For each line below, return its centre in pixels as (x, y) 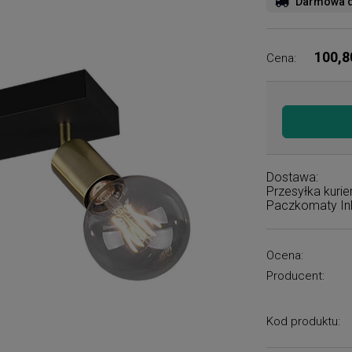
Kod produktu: (304, 321)
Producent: (296, 276)
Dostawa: (293, 177)
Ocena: (285, 255)
